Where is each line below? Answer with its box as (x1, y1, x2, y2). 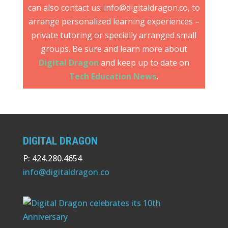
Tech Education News (69, 71, 157, 82)
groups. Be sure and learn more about (40, 43, 187, 55)
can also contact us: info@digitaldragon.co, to (27, 2, 200, 14)
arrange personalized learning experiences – (28, 16, 199, 27)
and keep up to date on (98, 57, 189, 69)
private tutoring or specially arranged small (31, 30, 197, 41)
